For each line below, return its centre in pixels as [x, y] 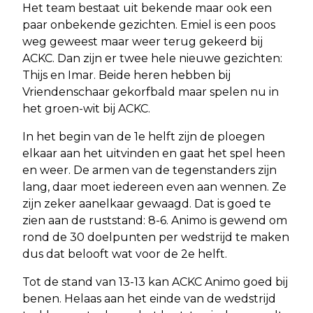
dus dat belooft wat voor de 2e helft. [125, 254]
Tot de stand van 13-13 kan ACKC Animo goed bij [155, 282]
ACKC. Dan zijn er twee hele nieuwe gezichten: [152, 58]
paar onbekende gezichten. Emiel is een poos [149, 24]
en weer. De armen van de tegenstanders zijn [150, 170]
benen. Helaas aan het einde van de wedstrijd [149, 298]
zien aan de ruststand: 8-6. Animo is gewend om [155, 220]
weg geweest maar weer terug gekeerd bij [143, 41]
